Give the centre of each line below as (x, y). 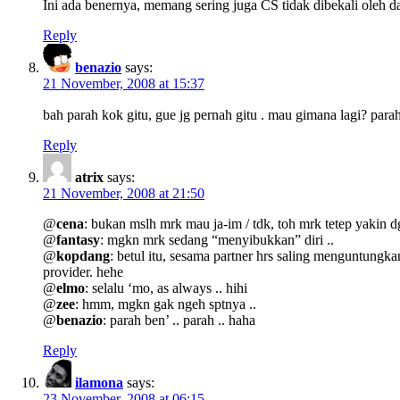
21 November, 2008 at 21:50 (124, 193)
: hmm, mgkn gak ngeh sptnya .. (166, 304)
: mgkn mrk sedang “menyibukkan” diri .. (217, 239)
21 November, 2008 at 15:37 (124, 83)
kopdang (83, 255)
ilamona (99, 382)
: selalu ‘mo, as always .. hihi (166, 287)
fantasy (78, 239)
